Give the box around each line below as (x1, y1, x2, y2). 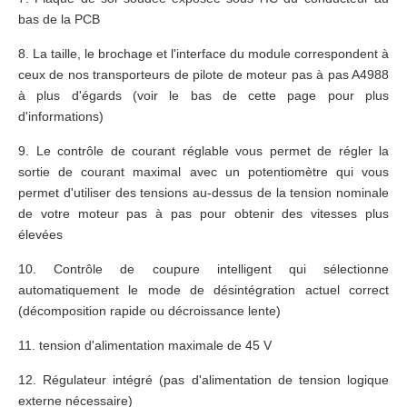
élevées (18, 227, 70, 243)
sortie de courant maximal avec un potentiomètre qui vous (18, 164, 389, 180)
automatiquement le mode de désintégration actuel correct (18, 283, 389, 298)
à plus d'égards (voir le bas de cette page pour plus (18, 88, 389, 104)
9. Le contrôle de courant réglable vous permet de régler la (18, 144, 389, 159)
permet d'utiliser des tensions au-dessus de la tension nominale (18, 185, 389, 201)
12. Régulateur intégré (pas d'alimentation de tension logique (18, 372, 389, 388)
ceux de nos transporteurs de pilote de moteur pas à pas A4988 (18, 67, 389, 83)
